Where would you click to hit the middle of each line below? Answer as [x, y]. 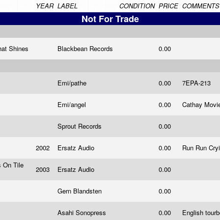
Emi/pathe [73, 83]
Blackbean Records [86, 48]
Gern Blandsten [81, 191]
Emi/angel [73, 104]
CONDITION [137, 6]
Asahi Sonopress [83, 212]
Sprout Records [81, 126]
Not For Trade [110, 19]
